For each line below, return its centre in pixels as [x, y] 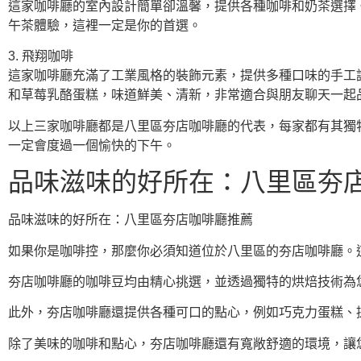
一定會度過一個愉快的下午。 [92, 145]
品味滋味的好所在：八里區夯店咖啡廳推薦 [131, 220]
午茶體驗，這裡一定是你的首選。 [105, 25]
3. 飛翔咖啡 [41, 56]
